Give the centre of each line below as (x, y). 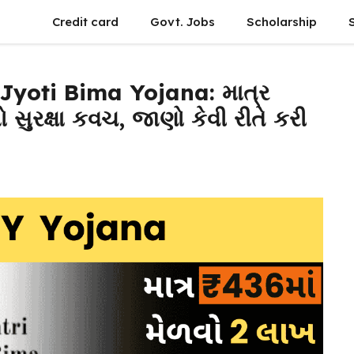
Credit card (85, 22)
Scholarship (282, 22)
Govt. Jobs (183, 22)
